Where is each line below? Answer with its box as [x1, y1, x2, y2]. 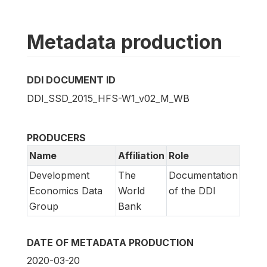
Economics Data [29, 184, 103, 197]
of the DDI [169, 184, 216, 197]
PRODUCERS [27, 131, 86, 144]
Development [29, 169, 89, 181]
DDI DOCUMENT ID [27, 74, 116, 86]
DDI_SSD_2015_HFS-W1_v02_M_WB [27, 92, 190, 104]
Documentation [169, 169, 238, 181]
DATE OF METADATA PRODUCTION [27, 236, 194, 249]
